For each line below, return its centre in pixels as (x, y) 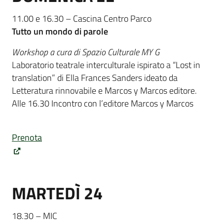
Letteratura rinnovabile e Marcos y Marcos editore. (104, 91)
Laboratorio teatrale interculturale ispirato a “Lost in (106, 65)
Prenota (27, 138)
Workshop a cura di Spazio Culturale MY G (86, 52)
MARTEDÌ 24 (57, 193)
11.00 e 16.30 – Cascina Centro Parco (83, 18)
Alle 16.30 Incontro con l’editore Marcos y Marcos (103, 104)
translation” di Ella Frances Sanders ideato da (95, 78)
